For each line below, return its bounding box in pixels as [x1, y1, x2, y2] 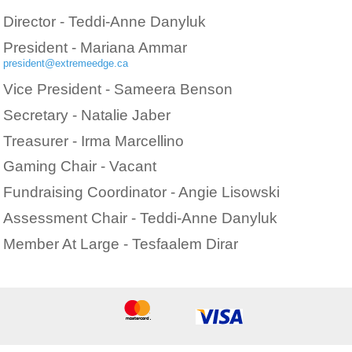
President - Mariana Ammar [3, 39, 188, 57]
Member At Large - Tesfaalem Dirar [3, 235, 239, 252]
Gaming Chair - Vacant [3, 158, 157, 175]
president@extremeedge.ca [3, 57, 129, 70]
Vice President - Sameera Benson [3, 80, 233, 97]
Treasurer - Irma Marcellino [3, 132, 185, 149]
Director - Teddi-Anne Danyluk [3, 13, 207, 31]
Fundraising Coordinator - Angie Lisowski [3, 184, 280, 201]
